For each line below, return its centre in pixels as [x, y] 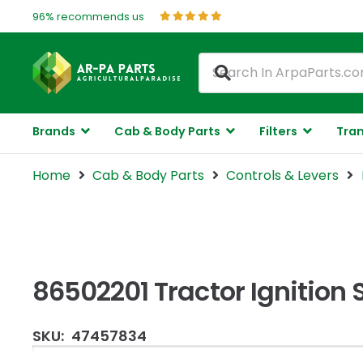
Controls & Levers [283, 175]
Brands [54, 131]
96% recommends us [88, 16]
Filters [278, 131]
